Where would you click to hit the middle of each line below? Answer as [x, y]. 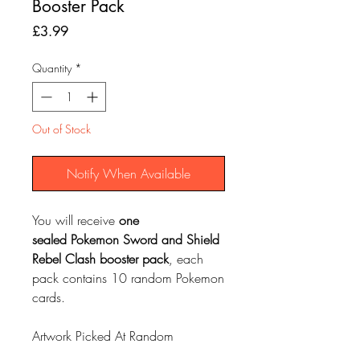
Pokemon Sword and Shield [145, 239]
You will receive [76, 220]
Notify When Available [129, 173]
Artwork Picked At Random [103, 335]
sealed [51, 239]
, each [186, 258]
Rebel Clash [66, 258]
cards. [49, 297]
